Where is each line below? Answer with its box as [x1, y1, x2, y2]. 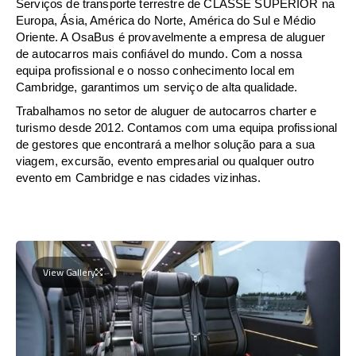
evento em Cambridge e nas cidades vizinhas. [16, 170, 261, 184]
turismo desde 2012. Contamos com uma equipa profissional [16, 120, 338, 134]
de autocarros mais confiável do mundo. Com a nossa [16, 46, 303, 60]
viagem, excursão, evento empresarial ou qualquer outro [16, 153, 315, 168]
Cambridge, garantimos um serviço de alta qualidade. [16, 79, 298, 94]
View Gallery [43, 262, 95, 281]
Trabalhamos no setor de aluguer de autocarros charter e [16, 103, 317, 118]
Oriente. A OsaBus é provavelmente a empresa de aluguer [16, 29, 326, 44]
